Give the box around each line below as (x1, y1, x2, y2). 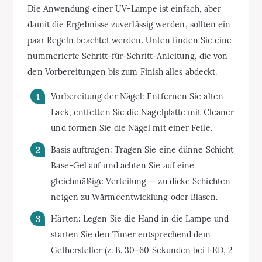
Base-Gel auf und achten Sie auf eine (51, 160, 195, 171)
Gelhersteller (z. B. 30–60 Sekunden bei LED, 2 (51, 244, 233, 256)
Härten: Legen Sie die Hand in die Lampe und (51, 213, 229, 224)
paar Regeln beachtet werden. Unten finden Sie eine (27, 35, 232, 46)
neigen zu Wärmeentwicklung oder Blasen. (51, 191, 218, 202)
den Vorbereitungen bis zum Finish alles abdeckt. (27, 66, 218, 77)
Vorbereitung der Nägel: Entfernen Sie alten (51, 91, 223, 102)
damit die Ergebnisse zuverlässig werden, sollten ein (27, 19, 231, 30)
